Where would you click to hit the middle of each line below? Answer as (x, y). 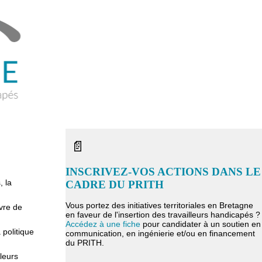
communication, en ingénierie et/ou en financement (160, 233)
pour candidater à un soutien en (201, 224)
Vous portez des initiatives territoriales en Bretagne (159, 205)
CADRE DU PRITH (115, 185)
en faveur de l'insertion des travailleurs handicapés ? (163, 215)
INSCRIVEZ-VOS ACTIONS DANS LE (163, 172)
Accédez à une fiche (103, 224)
